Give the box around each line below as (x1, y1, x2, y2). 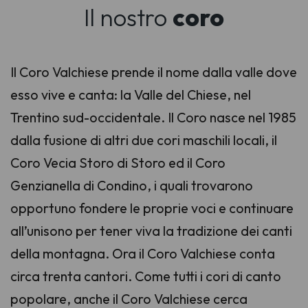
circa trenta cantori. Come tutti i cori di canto (10, 267, 281, 285)
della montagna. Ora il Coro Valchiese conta (10, 244, 275, 262)
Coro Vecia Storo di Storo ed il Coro (10, 153, 225, 171)
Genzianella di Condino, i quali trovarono (10, 176, 253, 194)
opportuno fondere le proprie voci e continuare (10, 199, 294, 217)
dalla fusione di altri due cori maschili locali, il (10, 131, 277, 148)
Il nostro (84, 2, 173, 33)
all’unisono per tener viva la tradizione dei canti (10, 221, 292, 239)
